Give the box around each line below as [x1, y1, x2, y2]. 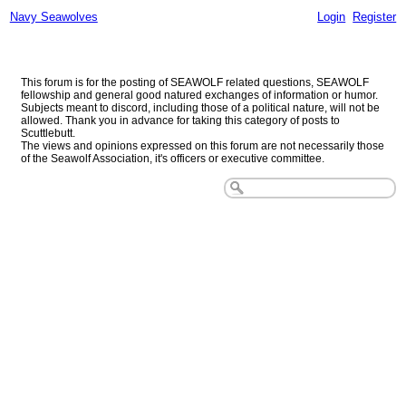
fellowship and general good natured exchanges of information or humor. [20, 89, 378, 102]
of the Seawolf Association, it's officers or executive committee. [20, 152, 324, 166]
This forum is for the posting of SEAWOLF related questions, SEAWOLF [20, 76, 369, 90]
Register [353, 9, 397, 24]
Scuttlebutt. [20, 127, 75, 140]
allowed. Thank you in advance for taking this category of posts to [20, 114, 340, 128]
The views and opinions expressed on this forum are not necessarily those [20, 140, 384, 153]
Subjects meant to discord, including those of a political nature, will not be [20, 101, 380, 115]
